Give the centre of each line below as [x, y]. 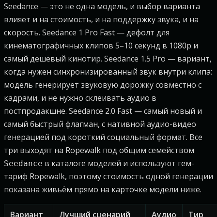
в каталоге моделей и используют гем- [118, 163]
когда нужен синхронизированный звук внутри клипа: [108, 72]
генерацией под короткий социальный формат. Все [103, 137]
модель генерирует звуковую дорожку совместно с [103, 85]
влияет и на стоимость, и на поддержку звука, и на [101, 19]
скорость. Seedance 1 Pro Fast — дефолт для [87, 32]
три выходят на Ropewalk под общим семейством [99, 150]
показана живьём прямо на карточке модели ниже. [103, 189]
